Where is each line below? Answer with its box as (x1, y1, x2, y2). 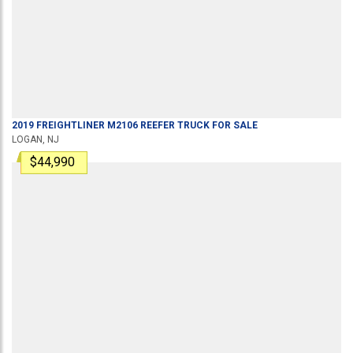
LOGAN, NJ (12, 133, 59, 145)
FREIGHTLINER (36, 119, 105, 131)
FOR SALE (210, 119, 258, 131)
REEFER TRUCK (138, 119, 210, 131)
